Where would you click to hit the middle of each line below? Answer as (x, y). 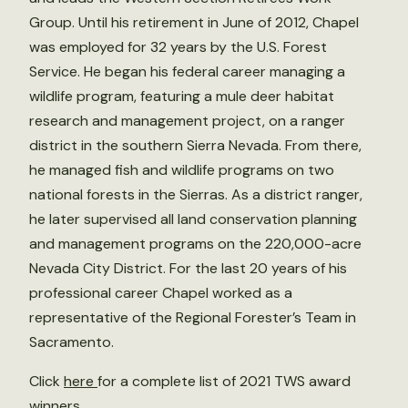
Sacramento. (71, 342)
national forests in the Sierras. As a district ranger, (196, 194)
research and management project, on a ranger (187, 120)
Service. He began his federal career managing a (187, 71)
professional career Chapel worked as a (161, 292)
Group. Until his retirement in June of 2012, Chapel (194, 22)
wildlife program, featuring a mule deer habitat (182, 96)
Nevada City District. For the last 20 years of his (188, 268)
